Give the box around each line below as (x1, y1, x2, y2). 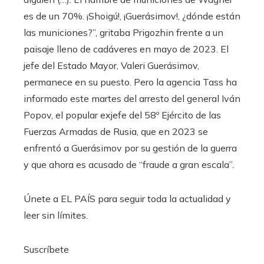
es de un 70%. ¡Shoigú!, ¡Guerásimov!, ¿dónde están (24, 9, 240, 22)
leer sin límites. (24, 209, 88, 221)
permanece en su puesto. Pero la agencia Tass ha (24, 75, 237, 88)
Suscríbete (24, 243, 69, 255)
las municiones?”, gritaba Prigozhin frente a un (24, 26, 223, 38)
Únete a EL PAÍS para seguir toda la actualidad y (24, 192, 231, 204)
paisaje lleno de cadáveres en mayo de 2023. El (24, 42, 229, 55)
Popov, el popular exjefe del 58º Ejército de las (24, 108, 221, 121)
